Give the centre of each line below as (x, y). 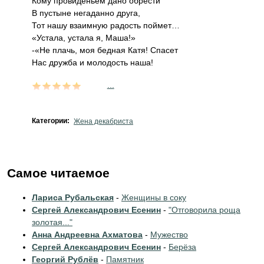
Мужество (169, 235)
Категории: (52, 121)
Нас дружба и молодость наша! (93, 62)
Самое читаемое (58, 173)
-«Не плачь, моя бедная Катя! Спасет (105, 50)
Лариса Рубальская (73, 197)
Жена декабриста (103, 121)
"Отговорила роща (204, 210)
